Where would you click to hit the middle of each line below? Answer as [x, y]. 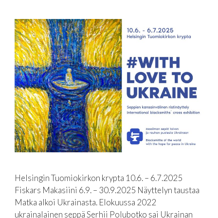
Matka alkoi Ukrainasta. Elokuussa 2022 [85, 202]
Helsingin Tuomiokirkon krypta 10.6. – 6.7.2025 [99, 178]
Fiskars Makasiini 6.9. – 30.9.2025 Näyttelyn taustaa [107, 190]
